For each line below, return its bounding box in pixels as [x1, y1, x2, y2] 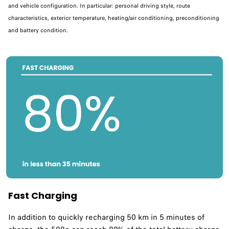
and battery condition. [8, 26, 68, 35]
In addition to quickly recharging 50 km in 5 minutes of [8, 212, 204, 223]
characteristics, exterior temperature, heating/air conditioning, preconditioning [8, 14, 219, 22]
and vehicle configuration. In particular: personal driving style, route [8, 2, 190, 10]
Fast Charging [8, 189, 77, 202]
